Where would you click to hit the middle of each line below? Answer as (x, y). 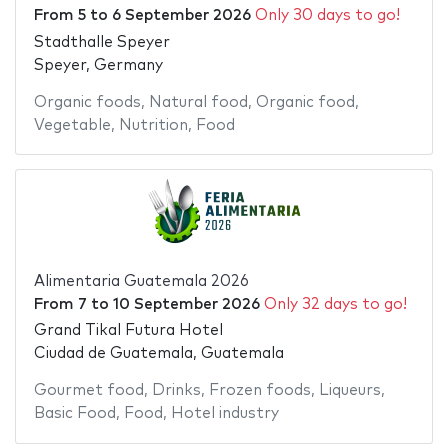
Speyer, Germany (98, 65)
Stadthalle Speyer (101, 42)
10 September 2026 (186, 304)
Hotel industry (224, 414)
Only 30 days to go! (327, 16)
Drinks (176, 391)
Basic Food (74, 414)
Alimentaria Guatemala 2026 (141, 281)
